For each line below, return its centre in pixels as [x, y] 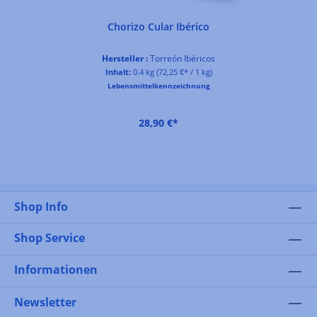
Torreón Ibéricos [181, 58]
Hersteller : [125, 58]
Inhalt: [118, 71]
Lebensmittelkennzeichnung [158, 85]
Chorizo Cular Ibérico [158, 26]
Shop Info [41, 207]
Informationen [56, 270]
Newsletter [45, 302]
